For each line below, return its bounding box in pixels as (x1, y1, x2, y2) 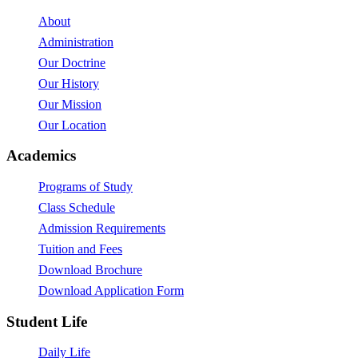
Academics (6, 147, 76, 165)
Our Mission (38, 97, 101, 111)
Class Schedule (38, 201, 115, 215)
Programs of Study (38, 180, 133, 194)
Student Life (6, 312, 87, 330)
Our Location (38, 117, 106, 132)
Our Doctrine (38, 55, 105, 70)
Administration (38, 34, 113, 49)
